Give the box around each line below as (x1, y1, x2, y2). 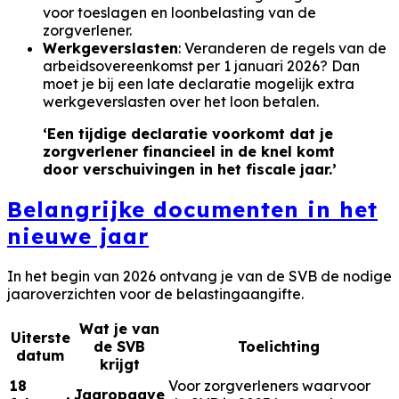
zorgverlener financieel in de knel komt (43, 142, 335, 161)
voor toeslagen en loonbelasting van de (43, 4, 316, 22)
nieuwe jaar (7, 222, 149, 249)
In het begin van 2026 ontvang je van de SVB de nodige (7, 266, 392, 285)
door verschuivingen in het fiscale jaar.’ (43, 160, 337, 179)
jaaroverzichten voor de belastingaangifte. (7, 284, 304, 303)
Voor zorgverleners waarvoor (168, 376, 370, 395)
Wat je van (79, 319, 159, 338)
